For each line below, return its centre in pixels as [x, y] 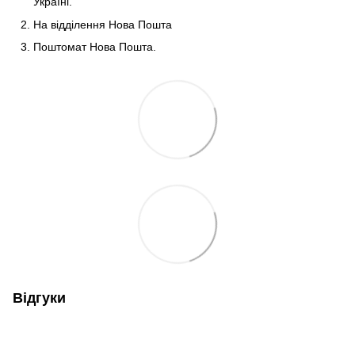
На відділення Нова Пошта [103, 24]
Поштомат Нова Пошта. [95, 47]
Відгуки [39, 298]
